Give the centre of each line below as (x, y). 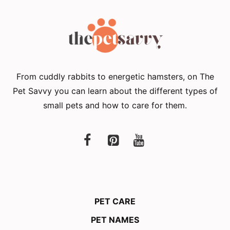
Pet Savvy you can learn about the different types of (115, 91)
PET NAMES (115, 219)
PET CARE (115, 201)
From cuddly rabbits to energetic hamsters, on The (115, 76)
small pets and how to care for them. (115, 105)
